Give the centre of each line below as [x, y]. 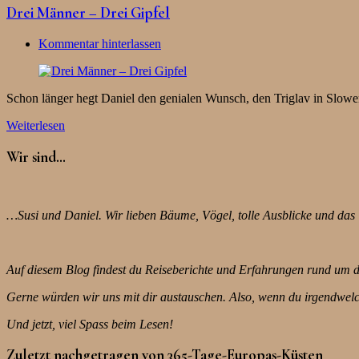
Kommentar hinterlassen [100, 44]
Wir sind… [36, 157]
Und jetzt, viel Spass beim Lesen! [90, 324]
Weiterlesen [36, 126]
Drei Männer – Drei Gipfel [88, 13]
